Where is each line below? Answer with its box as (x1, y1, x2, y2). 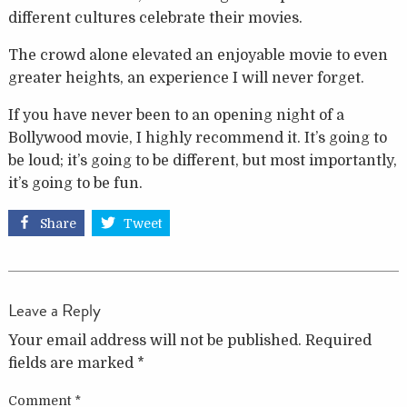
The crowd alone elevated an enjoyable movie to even (7, 47, 388, 65)
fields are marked (7, 354, 137, 372)
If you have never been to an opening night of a (7, 107, 344, 124)
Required (304, 332, 372, 349)
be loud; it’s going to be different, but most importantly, (7, 153, 397, 170)
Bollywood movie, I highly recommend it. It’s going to (7, 130, 387, 147)
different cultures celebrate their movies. (7, 10, 303, 27)
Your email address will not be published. (7, 332, 302, 349)
